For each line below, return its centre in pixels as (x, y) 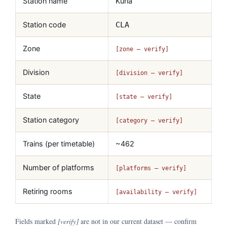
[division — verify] (149, 73)
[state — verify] (144, 97)
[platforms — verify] (151, 168)
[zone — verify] (142, 49)
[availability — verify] (156, 192)
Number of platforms (59, 168)
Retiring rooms (48, 192)
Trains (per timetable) (59, 144)
